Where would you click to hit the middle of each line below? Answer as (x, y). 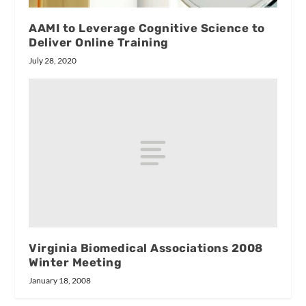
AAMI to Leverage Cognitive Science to (147, 28)
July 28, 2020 (53, 61)
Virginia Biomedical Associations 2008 (146, 248)
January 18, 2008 (60, 281)
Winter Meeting (75, 263)
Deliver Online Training (99, 43)
